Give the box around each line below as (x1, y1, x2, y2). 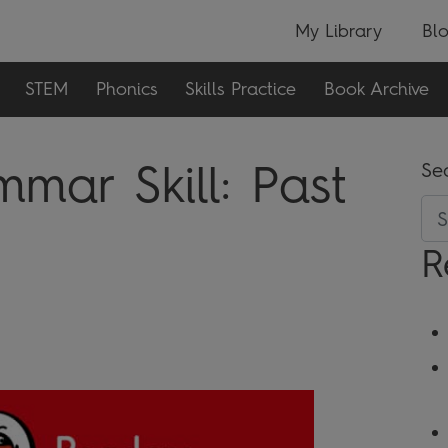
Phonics (96, 78, 157, 101)
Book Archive (324, 78, 429, 101)
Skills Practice (185, 78, 296, 101)
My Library (295, 19, 382, 42)
